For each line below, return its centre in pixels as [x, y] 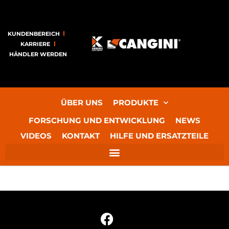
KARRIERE [36, 44]
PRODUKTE [136, 102]
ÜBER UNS [82, 102]
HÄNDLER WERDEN [38, 54]
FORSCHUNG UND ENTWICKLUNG [97, 120]
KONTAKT [81, 136]
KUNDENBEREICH [33, 33]
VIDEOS [36, 136]
